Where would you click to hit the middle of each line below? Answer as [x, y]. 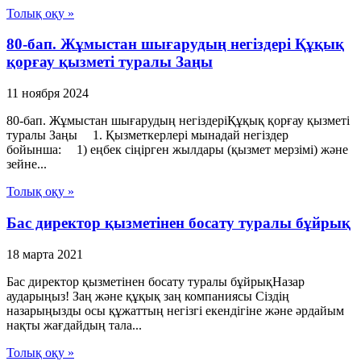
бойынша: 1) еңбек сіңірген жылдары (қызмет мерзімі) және [177, 150]
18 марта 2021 [45, 254]
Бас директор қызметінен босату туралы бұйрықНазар [156, 281]
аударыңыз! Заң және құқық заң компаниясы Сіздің [148, 296]
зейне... [27, 164]
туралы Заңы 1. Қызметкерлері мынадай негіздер [147, 135]
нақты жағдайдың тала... [74, 325]
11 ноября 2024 [48, 93]
